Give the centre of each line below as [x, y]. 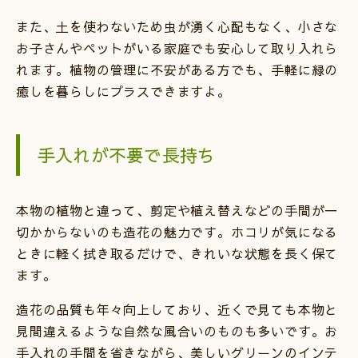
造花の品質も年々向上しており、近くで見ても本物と [177, 309]
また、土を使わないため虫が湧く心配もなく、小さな [177, 26]
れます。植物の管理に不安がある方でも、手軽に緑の [177, 69]
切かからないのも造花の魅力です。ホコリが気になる [177, 231]
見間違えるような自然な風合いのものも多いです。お [177, 330]
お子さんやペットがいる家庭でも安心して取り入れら [177, 48]
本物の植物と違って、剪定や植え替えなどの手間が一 [177, 210]
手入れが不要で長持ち [127, 155]
